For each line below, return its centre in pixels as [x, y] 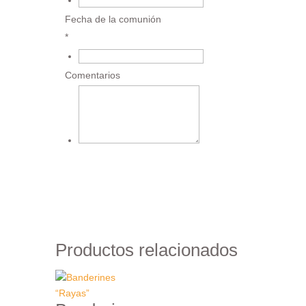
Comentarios [92, 75]
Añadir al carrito [118, 183]
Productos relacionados [146, 250]
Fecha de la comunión [113, 19]
